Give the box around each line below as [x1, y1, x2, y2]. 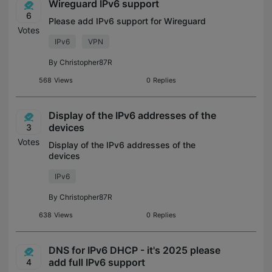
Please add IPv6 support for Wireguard [49, 16, 206, 26]
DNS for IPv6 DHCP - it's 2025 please [49, 244, 220, 256]
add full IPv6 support [49, 256, 145, 268]
